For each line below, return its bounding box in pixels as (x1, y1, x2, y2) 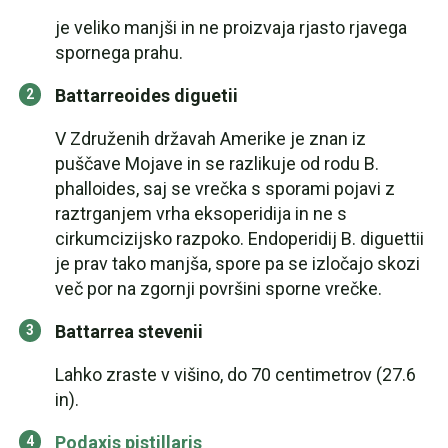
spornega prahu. (55, 42, 183, 63)
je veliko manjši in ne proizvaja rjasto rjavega (55, 17, 407, 38)
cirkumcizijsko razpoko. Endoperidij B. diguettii (55, 228, 424, 249)
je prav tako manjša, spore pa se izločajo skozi (55, 253, 420, 274)
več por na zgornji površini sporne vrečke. (55, 278, 382, 299)
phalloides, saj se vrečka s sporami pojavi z (55, 178, 395, 199)
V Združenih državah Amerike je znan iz (55, 128, 366, 149)
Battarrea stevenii (55, 321, 203, 342)
